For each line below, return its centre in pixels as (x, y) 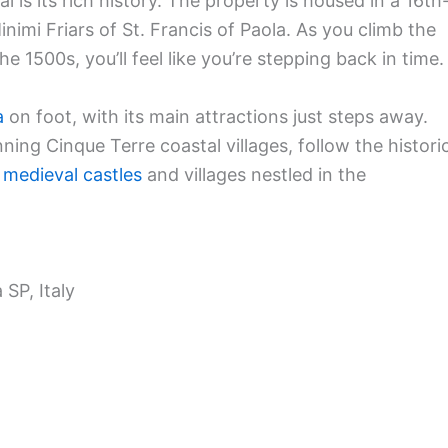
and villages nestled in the (254, 175)
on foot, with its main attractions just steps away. (216, 117)
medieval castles (72, 175)
